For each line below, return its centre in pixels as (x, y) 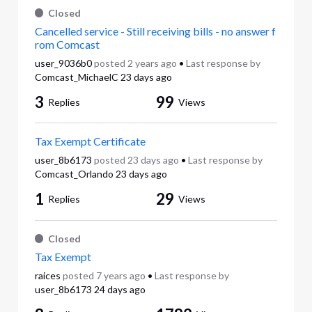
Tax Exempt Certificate (90, 141)
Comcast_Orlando (74, 174)
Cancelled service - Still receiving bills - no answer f (155, 31)
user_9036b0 (63, 63)
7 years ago (120, 276)
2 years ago (152, 63)
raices (47, 276)
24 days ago (119, 290)
